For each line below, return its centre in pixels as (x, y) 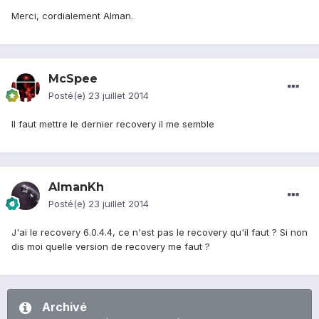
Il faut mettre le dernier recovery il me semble (113, 124)
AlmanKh (76, 187)
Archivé (64, 307)
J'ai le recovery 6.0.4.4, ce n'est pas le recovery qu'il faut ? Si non (159, 232)
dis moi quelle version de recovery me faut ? (111, 247)
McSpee (73, 79)
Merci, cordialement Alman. (72, 16)
